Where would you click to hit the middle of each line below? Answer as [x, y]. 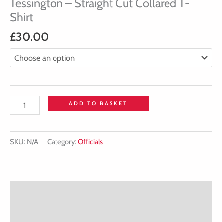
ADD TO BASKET [98, 103]
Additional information [49, 213]
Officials [90, 142]
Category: [62, 142]
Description [30, 192]
